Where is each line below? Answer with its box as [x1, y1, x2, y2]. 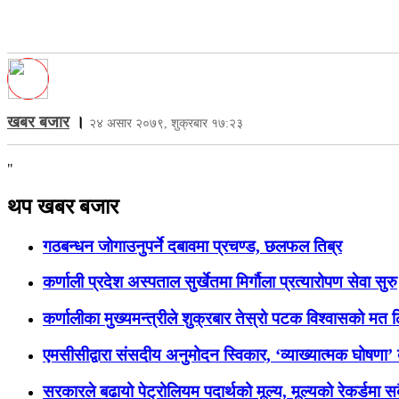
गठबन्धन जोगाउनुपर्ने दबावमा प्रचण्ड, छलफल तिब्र [43, 236, 342, 256]
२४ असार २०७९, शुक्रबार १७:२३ [89, 116, 243, 130]
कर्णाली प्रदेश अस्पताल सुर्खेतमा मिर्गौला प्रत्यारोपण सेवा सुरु [43, 273, 397, 292]
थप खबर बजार [7, 194, 118, 218]
